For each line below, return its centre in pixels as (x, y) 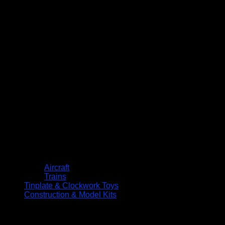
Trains (55, 176)
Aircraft (57, 167)
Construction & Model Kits (70, 194)
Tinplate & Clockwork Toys (71, 185)
